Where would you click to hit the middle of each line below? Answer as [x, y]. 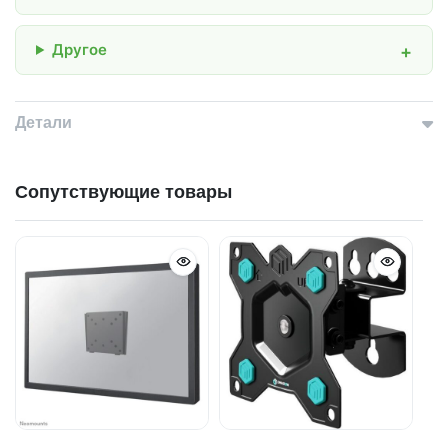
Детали [43, 122]
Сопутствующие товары [123, 191]
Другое [79, 49]
